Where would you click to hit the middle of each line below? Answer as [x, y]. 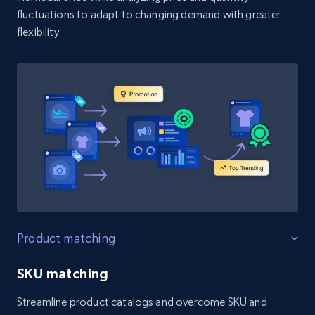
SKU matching [63, 274]
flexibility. [39, 32]
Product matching [66, 238]
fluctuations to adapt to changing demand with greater [149, 14]
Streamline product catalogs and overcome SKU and [142, 302]
